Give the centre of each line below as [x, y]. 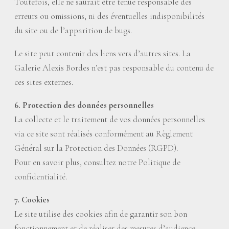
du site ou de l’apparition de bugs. [73, 30]
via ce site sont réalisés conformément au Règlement [104, 134]
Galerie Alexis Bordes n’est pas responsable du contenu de [114, 68]
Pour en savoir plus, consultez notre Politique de [97, 162]
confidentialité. [41, 177]
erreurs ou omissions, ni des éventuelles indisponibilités [109, 16]
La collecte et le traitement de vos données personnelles [110, 119]
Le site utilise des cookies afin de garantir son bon [101, 214]
